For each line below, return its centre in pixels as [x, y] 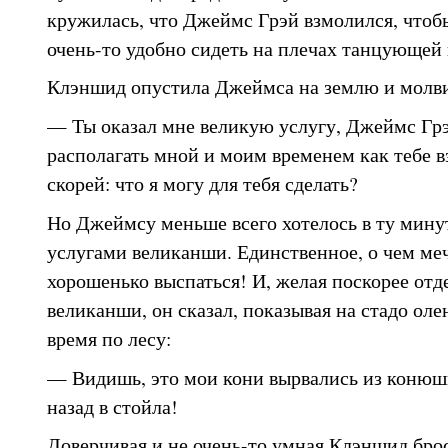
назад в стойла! [112, 405]
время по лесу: [108, 337]
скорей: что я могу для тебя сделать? [202, 183]
